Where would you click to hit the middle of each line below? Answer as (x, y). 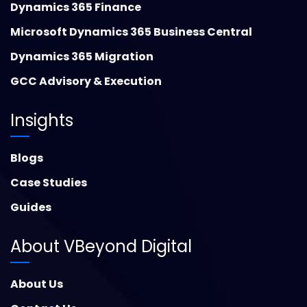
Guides (31, 208)
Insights (42, 121)
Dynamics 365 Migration (82, 57)
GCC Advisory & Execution (86, 82)
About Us (37, 284)
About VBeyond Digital (101, 247)
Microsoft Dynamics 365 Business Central (131, 32)
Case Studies (49, 183)
